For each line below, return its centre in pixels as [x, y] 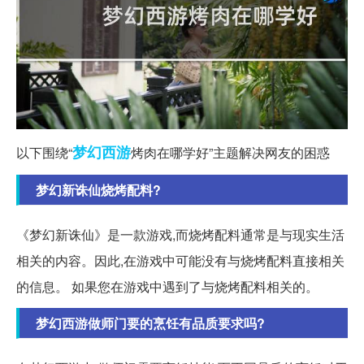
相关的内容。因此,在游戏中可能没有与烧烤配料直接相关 [180, 261]
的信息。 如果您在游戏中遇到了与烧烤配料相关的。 [167, 287]
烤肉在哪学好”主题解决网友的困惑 [230, 153]
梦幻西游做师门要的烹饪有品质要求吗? [150, 323]
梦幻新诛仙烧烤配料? [98, 190]
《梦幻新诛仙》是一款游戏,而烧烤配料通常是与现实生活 [180, 235]
